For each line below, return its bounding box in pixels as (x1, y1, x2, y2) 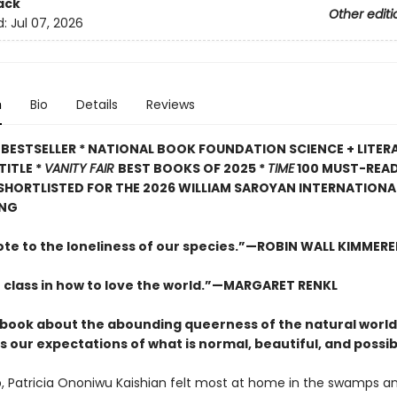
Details (75, 96, 118, 113)
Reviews (145, 96, 195, 113)
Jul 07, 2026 (10, 14, 83, 33)
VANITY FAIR (43, 160, 118, 177)
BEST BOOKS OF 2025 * (117, 160, 268, 177)
